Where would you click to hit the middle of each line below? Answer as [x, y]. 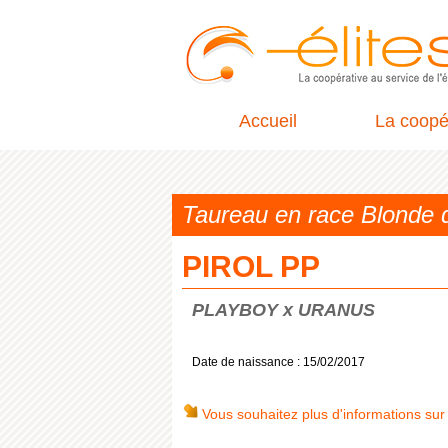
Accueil [268, 121]
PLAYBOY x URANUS [283, 310]
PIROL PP [251, 266]
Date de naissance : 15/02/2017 [278, 362]
